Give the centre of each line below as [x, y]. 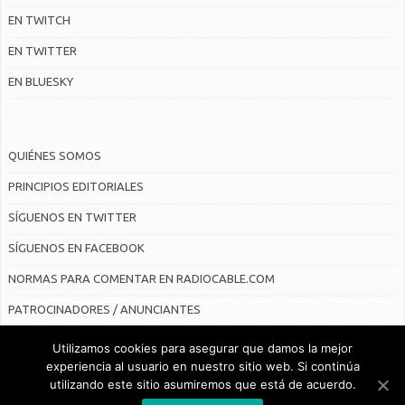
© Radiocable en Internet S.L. [202, 386]
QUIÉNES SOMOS [55, 155]
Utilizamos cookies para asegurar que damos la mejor [202, 348]
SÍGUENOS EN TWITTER [72, 217]
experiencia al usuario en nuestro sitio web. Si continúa [202, 366]
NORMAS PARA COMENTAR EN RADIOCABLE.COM [141, 278]
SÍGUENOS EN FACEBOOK [76, 248]
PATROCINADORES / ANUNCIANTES [104, 309]
